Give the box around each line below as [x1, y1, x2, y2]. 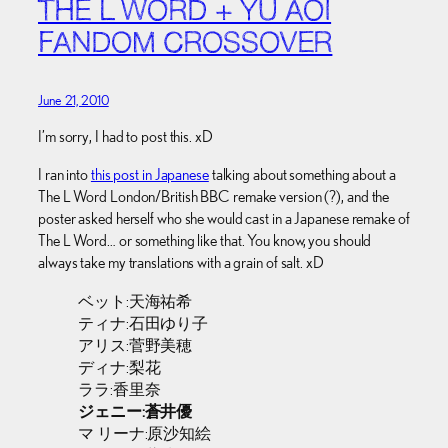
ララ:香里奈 [78, 379, 161, 399]
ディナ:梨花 [78, 357, 161, 377]
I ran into [38, 165, 91, 185]
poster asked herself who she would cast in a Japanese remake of [38, 209, 410, 229]
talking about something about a [208, 165, 396, 185]
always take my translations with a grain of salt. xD [38, 253, 324, 273]
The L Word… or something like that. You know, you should [38, 231, 372, 251]
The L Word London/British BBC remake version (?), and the [38, 187, 390, 207]
